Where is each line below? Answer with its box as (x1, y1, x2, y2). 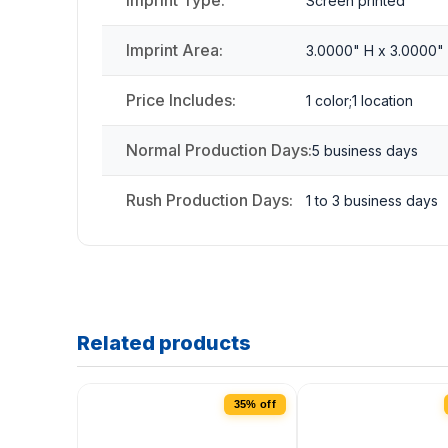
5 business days (312, 142, 418, 160)
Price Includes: (126, 90, 236, 111)
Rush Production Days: (126, 190, 293, 211)
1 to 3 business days (306, 192, 438, 210)
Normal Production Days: (126, 140, 312, 161)
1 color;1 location (306, 92, 413, 110)
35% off (233, 398, 276, 411)
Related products (77, 331, 251, 356)
